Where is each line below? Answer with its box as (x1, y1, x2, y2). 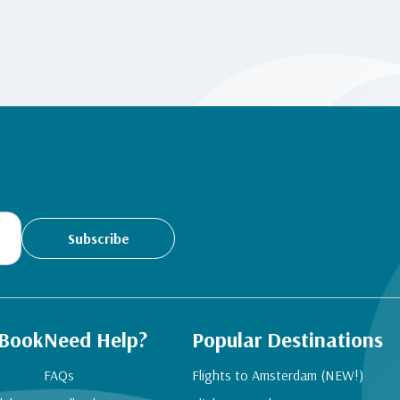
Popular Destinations (192, 326, 383, 354)
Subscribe (67, 229, 129, 247)
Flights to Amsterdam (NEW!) (192, 366, 363, 385)
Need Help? (44, 326, 147, 354)
